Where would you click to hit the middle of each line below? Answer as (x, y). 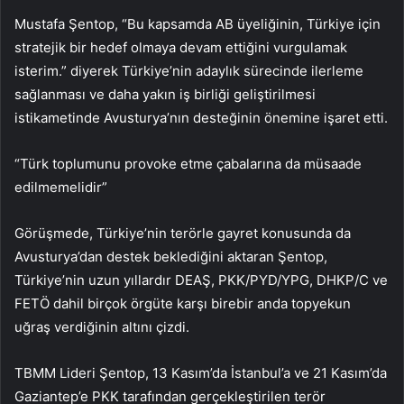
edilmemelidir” (61, 187)
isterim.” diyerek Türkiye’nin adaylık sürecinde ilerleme (189, 70)
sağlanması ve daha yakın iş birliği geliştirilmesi (165, 94)
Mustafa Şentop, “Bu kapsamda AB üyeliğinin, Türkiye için (197, 23)
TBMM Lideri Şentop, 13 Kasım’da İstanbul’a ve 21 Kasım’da (201, 372)
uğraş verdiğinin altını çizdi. (102, 326)
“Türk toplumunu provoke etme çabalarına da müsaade (188, 163)
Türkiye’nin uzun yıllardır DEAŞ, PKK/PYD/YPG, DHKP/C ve (201, 280)
